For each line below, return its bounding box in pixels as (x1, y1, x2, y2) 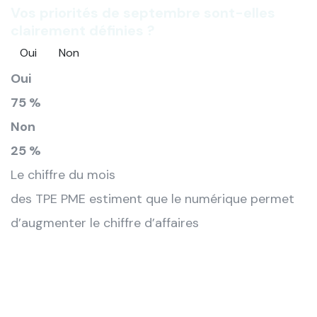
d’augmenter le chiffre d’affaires (11, 214, 199, 231)
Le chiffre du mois (11, 166, 115, 183)
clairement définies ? (11, 21, 155, 40)
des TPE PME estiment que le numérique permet (11, 190, 294, 207)
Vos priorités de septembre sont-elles (11, 3, 275, 22)
